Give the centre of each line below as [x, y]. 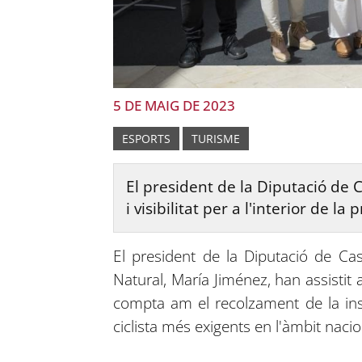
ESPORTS [146, 138]
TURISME [215, 138]
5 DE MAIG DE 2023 [174, 105]
